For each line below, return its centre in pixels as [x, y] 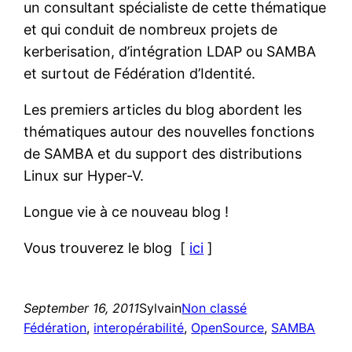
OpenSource [228, 327]
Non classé [214, 308]
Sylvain [161, 308]
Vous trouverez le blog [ [107, 247]
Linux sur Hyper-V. [84, 175]
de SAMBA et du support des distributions [163, 153]
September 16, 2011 [82, 308]
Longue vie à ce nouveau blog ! [126, 211]
